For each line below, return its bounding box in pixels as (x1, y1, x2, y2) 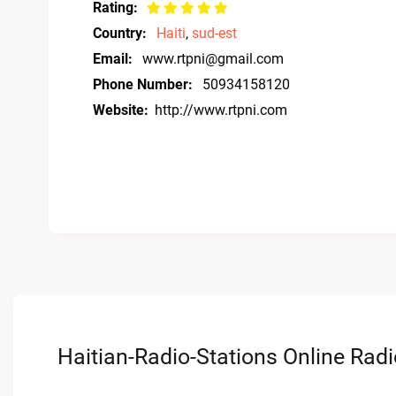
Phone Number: (93, 76, 193, 93)
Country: (93, 25, 147, 42)
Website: (93, 102, 148, 118)
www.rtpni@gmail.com (142, 50, 284, 67)
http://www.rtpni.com (155, 102, 287, 118)
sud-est (192, 25, 237, 42)
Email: (93, 50, 133, 67)
